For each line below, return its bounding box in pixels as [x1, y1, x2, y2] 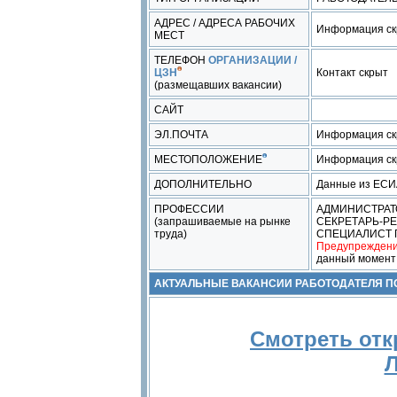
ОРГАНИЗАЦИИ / [205, 54, 297, 66]
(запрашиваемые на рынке [153, 215, 291, 228]
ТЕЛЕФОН [153, 54, 206, 66]
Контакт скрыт [315, 66, 388, 79]
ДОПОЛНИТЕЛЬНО [153, 178, 252, 191]
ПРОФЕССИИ [153, 203, 224, 215]
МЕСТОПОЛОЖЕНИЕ [153, 153, 262, 166]
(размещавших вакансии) [153, 79, 282, 91]
